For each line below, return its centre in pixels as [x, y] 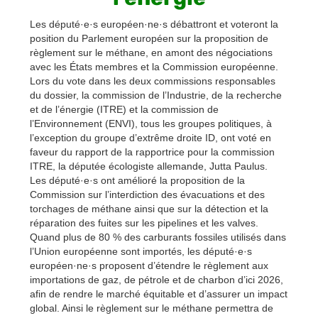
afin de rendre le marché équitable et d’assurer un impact [159, 294]
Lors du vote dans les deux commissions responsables [153, 81]
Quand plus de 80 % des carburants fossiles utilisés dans [158, 237]
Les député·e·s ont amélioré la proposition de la [137, 181]
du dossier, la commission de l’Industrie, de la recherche [156, 95]
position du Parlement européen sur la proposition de [149, 39]
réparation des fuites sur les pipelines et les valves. [144, 223]
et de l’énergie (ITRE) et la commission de [124, 110]
